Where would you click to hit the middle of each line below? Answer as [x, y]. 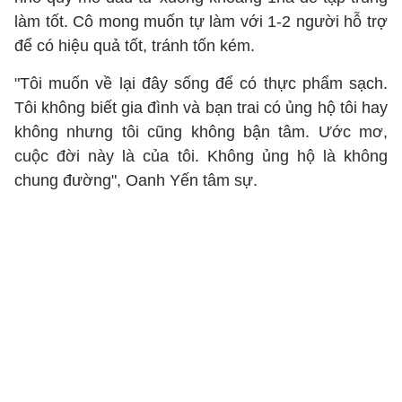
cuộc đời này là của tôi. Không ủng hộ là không [201, 156]
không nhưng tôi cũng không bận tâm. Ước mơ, [201, 132]
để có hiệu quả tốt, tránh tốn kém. [135, 46]
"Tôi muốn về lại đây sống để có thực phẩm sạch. [201, 83]
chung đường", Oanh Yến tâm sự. [136, 180]
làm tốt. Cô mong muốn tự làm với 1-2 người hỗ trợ [201, 22]
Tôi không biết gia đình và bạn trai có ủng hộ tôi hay [201, 108]
